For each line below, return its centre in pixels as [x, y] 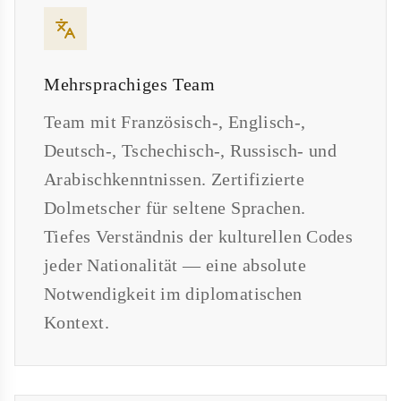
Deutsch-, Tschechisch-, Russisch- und [191, 151]
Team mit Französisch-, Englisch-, [175, 122]
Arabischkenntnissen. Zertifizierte [174, 179]
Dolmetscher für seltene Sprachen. [175, 208]
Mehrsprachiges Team [130, 85]
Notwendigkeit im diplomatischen [173, 294]
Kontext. [77, 323]
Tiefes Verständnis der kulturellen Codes [199, 237]
